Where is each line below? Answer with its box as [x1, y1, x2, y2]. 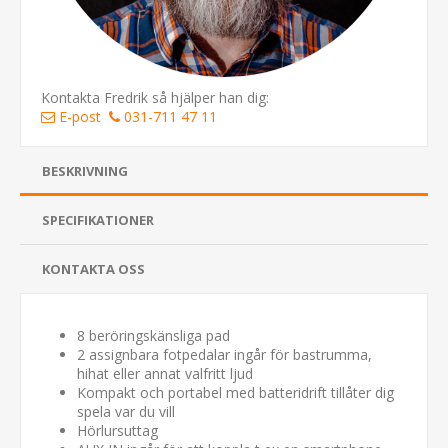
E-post [59, 107, 101, 127]
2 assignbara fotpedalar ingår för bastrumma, [77, 345, 372, 365]
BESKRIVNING [42, 162, 128, 181]
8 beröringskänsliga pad [77, 326, 230, 346]
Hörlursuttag [77, 421, 158, 441]
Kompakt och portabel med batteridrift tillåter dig [77, 383, 394, 403]
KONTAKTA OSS [42, 260, 145, 279]
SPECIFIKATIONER [42, 211, 154, 230]
